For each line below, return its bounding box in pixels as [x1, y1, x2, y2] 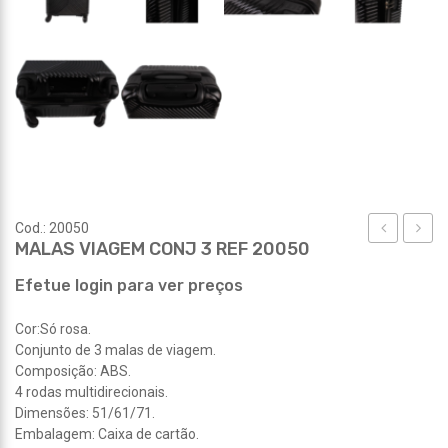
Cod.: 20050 [15, 219, 89, 236]
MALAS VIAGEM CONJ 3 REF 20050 [15, 237, 310, 259]
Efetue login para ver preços [15, 275, 243, 295]
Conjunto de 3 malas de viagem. [15, 341, 216, 358]
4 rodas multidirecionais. [15, 383, 168, 400]
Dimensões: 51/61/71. [15, 404, 155, 421]
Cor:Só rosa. [15, 320, 91, 337]
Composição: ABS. [15, 362, 131, 379]
